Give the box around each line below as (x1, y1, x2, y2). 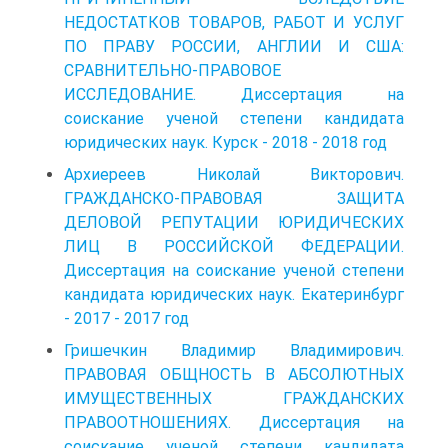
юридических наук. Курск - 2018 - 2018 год (64, 132, 387, 152)
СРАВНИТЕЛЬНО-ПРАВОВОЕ (64, 60, 281, 80)
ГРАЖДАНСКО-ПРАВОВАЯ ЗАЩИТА (64, 188, 404, 208)
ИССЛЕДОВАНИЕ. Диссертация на (64, 84, 404, 104)
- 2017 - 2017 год (64, 308, 189, 328)
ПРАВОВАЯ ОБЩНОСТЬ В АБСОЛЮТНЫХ (64, 364, 404, 384)
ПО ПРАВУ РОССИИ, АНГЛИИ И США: (64, 36, 404, 56)
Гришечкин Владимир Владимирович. (64, 340, 404, 360)
